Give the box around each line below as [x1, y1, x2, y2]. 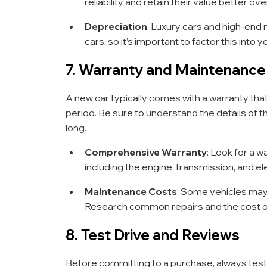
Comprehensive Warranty [85, 145, 207, 158]
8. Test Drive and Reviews [66, 225, 240, 244]
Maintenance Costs [85, 185, 177, 197]
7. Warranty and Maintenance [66, 60, 266, 79]
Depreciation [85, 20, 147, 32]
